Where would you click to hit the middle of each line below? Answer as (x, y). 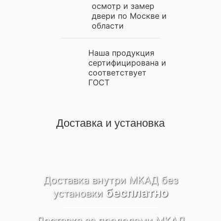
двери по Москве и (129, 16)
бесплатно (137, 192)
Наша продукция (121, 53)
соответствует (117, 72)
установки (79, 193)
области (108, 25)
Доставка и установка (110, 123)
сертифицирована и (127, 62)
